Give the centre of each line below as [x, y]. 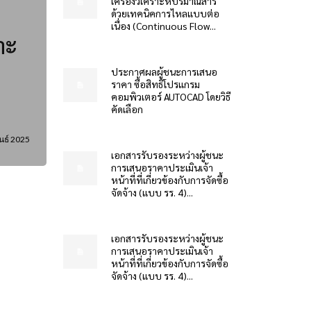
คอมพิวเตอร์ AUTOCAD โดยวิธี [170, 96]
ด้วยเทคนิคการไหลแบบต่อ [165, 13]
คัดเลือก [127, 109]
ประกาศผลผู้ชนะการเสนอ [164, 72]
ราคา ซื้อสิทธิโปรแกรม [155, 84]
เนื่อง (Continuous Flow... [163, 26]
